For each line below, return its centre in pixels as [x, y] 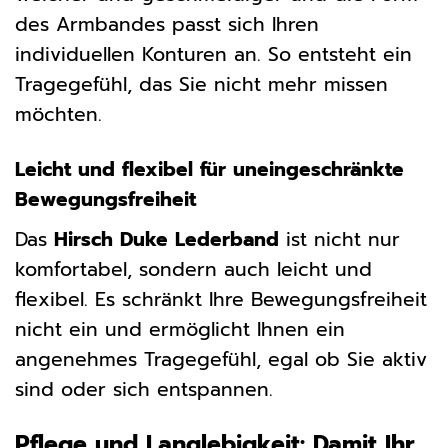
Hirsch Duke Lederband [166, 239]
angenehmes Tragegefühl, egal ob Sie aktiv [221, 359]
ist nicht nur [339, 239]
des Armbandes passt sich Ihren [167, 25]
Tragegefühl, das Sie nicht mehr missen [201, 85]
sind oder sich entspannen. [144, 389]
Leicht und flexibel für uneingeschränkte [209, 170]
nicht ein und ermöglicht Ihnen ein [180, 329]
